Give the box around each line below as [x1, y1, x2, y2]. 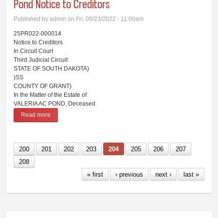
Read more [21, 111, 51, 119]
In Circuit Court [14, 48, 54, 55]
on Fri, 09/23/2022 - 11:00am [66, 16, 144, 23]
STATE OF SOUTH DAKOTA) [14, 65, 90, 73]
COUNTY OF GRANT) [14, 83, 72, 90]
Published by [14, 16, 50, 23]
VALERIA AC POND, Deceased [14, 100, 96, 108]
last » [183, 171, 199, 179]
